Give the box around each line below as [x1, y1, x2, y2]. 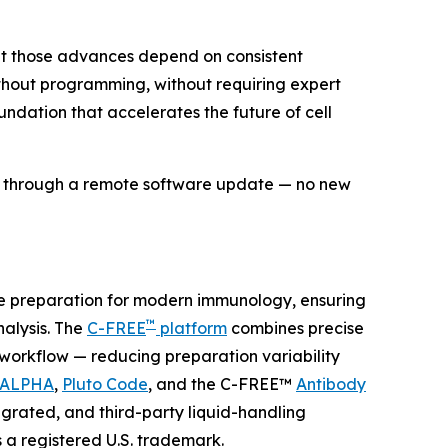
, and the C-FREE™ [148, 373, 296, 394]
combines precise [227, 317, 364, 338]
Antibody [296, 373, 366, 394]
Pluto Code [62, 373, 148, 394]
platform [156, 317, 227, 338]
